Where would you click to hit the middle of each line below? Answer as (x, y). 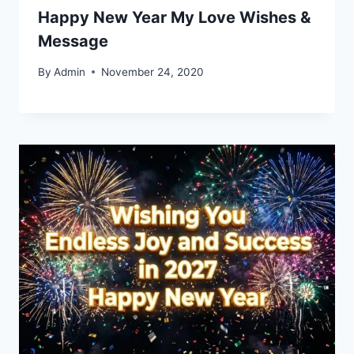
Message (73, 41)
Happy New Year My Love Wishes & (174, 18)
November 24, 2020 (153, 72)
